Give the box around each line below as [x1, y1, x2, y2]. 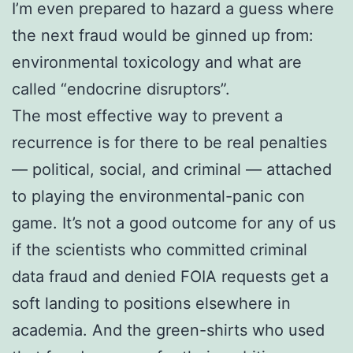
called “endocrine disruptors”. [12, 79, 230, 98]
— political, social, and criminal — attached [12, 159, 332, 179]
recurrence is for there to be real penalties [12, 132, 327, 152]
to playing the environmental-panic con [12, 186, 305, 206]
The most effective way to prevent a [12, 106, 283, 125]
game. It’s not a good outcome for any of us [12, 213, 336, 232]
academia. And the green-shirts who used [12, 320, 325, 340]
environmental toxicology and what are [12, 52, 302, 72]
